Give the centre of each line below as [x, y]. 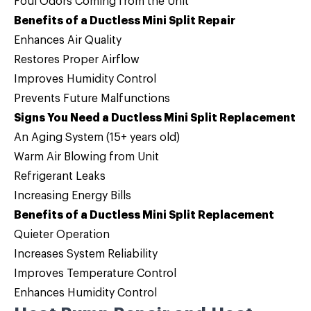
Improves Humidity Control [85, 79]
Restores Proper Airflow [77, 60]
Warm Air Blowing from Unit [86, 157]
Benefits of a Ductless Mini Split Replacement [144, 215]
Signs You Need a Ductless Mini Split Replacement [155, 118]
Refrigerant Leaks [60, 176]
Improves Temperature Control [95, 274]
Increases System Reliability [86, 254]
